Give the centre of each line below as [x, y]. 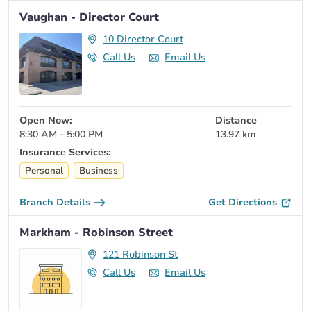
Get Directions [243, 202]
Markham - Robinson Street [96, 233]
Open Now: [46, 120]
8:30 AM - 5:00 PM [61, 134]
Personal [44, 170]
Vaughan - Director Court [89, 17]
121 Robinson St [140, 254]
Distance [236, 120]
